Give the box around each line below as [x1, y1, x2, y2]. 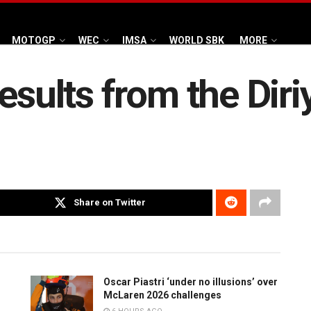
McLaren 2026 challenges [103, 289, 221, 301]
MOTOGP [12, 34, 56, 46]
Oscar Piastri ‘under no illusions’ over [103, 276, 278, 288]
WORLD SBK [169, 34, 224, 46]
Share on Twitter [74, 197, 146, 208]
